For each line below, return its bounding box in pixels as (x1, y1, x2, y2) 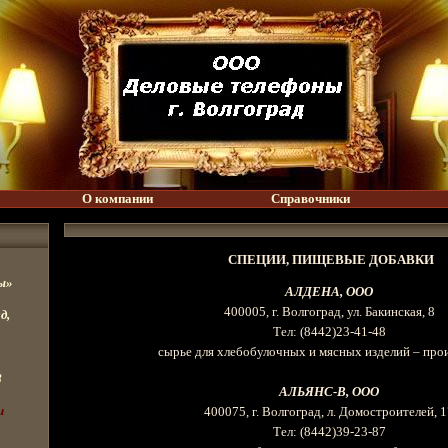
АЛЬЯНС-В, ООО (279, 384, 379, 400)
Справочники (270, 191, 350, 206)
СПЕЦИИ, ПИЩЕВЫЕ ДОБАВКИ (227, 252, 434, 267)
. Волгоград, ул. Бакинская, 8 (275, 304, 435, 320)
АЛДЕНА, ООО (285, 284, 373, 300)
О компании (81, 191, 153, 206)
